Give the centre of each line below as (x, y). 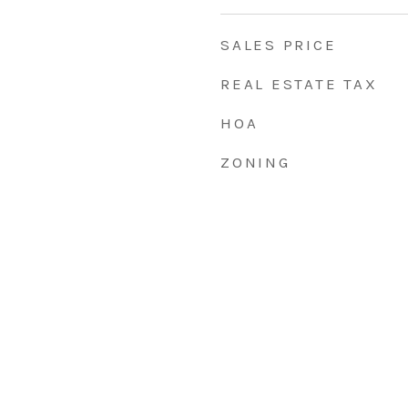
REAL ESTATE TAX (299, 84)
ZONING (255, 162)
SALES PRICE (279, 45)
